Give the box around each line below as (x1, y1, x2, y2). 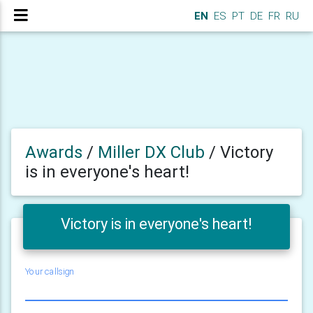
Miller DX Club (98, 143, 209, 162)
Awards (25, 143, 82, 162)
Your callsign (25, 266, 74, 277)
